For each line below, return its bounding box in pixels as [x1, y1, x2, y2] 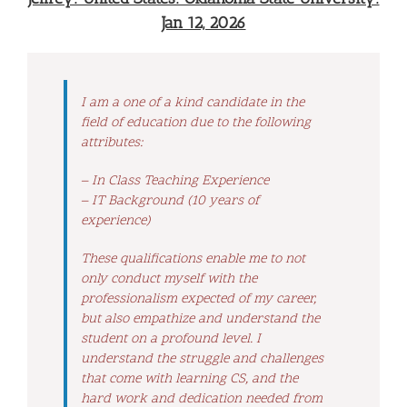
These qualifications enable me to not [81, 250, 305, 270]
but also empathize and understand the [81, 310, 320, 330]
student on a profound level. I [81, 330, 261, 350]
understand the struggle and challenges [81, 350, 323, 370]
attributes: [81, 134, 143, 154]
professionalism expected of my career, [81, 290, 316, 310]
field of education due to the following [81, 114, 311, 134]
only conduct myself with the [81, 270, 257, 290]
